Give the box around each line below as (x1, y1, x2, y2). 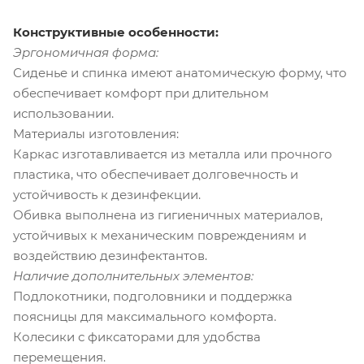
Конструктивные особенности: (13, 24, 219, 40)
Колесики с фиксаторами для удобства (13, 328, 261, 344)
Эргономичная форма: (13, 44, 158, 60)
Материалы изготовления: (13, 125, 179, 141)
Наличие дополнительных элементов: (13, 267, 253, 284)
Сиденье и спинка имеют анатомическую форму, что (13, 64, 347, 80)
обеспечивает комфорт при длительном (13, 84, 269, 101)
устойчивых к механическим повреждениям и (13, 227, 306, 243)
